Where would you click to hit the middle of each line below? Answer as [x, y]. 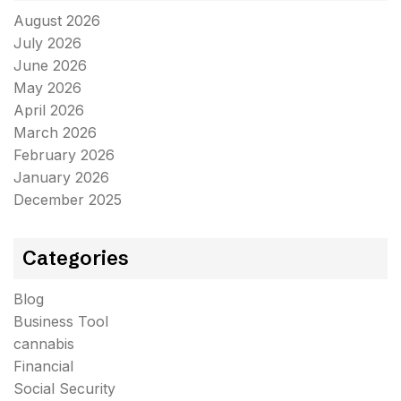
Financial [43, 366]
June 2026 [50, 65]
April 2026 [49, 110]
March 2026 [55, 132]
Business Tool [61, 321]
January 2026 [61, 177]
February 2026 [64, 155]
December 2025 [68, 200]
